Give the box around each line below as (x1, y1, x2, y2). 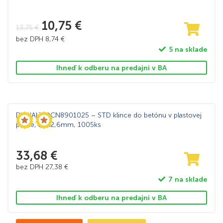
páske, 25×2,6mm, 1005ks (16, 120, 101, 129)
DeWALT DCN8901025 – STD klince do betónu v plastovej (16, 111, 202, 119)
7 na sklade (168, 175, 207, 184)
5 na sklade (168, 45, 207, 54)
